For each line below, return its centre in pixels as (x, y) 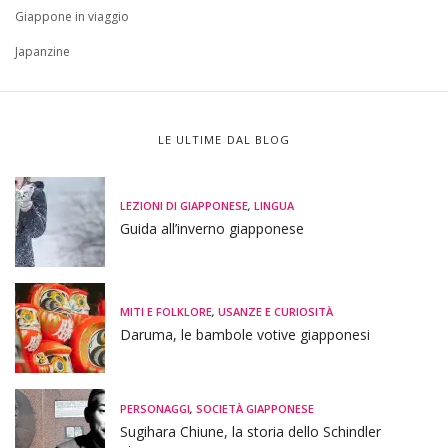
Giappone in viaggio (72, 16)
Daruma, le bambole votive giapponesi (245, 335)
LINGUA (274, 206)
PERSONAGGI (155, 408)
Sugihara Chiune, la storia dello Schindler (250, 431)
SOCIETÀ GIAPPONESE (255, 408)
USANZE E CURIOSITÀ (275, 312)
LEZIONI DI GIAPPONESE (184, 206)
